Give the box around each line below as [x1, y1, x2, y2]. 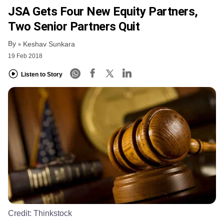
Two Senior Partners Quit [8, 19, 140, 34]
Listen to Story [21, 70, 62, 78]
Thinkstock [33, 209, 72, 218]
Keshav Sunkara [23, 40, 75, 48]
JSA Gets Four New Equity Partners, [8, 4, 198, 19]
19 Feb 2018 [8, 52, 42, 60]
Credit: [8, 209, 33, 218]
